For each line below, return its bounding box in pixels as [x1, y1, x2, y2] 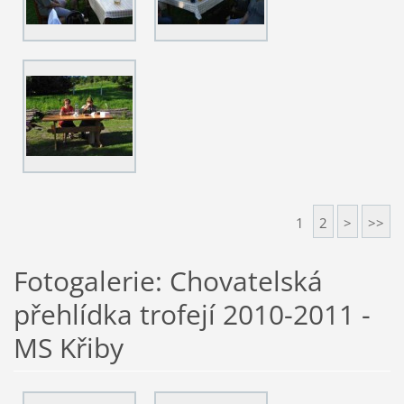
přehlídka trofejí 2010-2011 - [13, 296, 371, 334]
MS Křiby [13, 329, 124, 367]
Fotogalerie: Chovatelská [13, 262, 323, 300]
